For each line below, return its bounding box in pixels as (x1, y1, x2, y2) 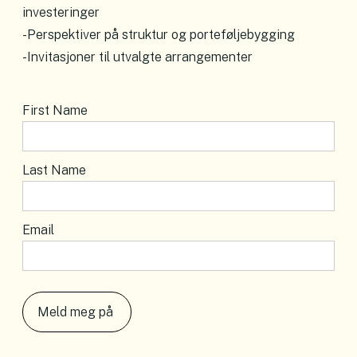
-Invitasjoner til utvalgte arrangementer (22, 49, 253, 65)
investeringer (22, 5, 100, 21)
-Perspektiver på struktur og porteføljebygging (22, 27, 295, 43)
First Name (22, 103, 88, 119)
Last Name (22, 163, 86, 178)
